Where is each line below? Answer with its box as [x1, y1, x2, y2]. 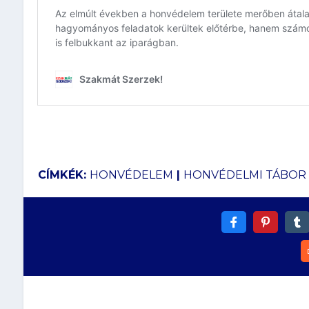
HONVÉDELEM [89, 168, 173, 181]
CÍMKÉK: [37, 168, 90, 181]
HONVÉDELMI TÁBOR [183, 168, 306, 181]
